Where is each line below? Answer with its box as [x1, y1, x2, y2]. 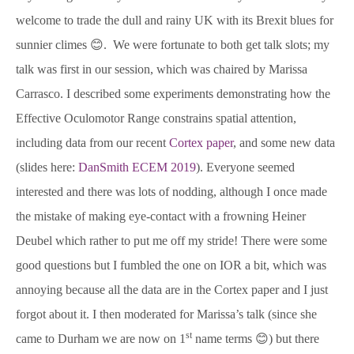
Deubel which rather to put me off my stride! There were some [16, 233, 327, 247]
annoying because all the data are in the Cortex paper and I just [16, 282, 328, 296]
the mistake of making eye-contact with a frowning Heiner [16, 209, 306, 223]
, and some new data [233, 135, 335, 149]
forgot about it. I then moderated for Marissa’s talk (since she [16, 307, 317, 321]
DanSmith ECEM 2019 [78, 160, 196, 174]
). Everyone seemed [196, 160, 295, 174]
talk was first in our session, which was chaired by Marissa [16, 62, 307, 76]
